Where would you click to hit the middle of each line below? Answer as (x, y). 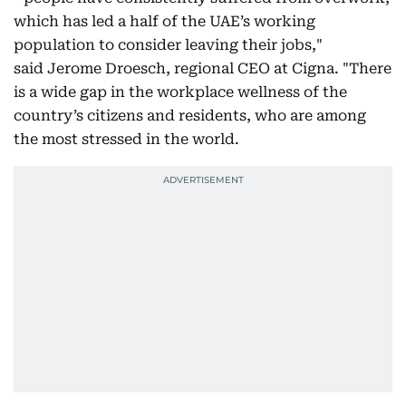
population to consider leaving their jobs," (168, 45)
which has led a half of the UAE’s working (164, 22)
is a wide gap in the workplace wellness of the (180, 92)
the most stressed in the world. (126, 140)
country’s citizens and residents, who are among (190, 116)
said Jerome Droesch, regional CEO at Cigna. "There (203, 69)
